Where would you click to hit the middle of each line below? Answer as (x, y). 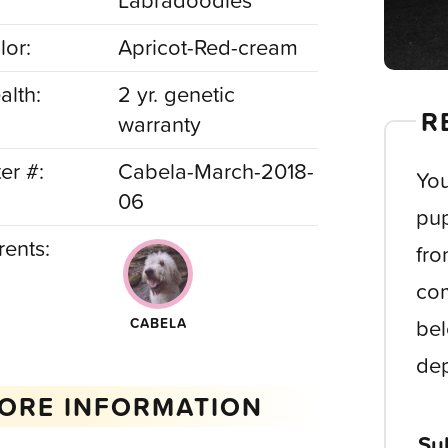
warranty (160, 124)
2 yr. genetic (177, 94)
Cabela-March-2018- (216, 171)
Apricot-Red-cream (208, 47)
